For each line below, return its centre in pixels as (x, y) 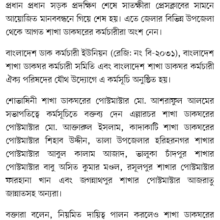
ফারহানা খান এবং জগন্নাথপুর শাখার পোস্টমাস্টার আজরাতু (110, 180)
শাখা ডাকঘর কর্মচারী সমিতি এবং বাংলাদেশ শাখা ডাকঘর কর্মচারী (110, 67)
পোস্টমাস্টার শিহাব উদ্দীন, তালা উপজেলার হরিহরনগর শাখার (110, 141)
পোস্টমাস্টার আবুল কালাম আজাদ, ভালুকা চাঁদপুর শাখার (110, 154)
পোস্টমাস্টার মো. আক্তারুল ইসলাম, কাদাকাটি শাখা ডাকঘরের (110, 127)
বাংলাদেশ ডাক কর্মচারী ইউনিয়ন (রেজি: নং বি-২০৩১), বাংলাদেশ (110, 53)
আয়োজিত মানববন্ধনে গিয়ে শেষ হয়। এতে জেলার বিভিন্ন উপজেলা (110, 19)
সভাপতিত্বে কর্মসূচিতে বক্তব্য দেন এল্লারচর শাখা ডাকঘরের (110, 114)
